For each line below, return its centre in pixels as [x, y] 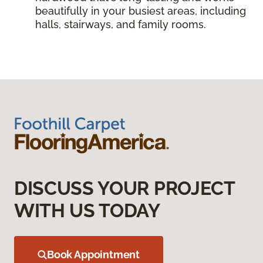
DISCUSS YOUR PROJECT [124, 188]
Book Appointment [94, 254]
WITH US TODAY [87, 210]
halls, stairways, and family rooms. [121, 24]
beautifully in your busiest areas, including [141, 11]
